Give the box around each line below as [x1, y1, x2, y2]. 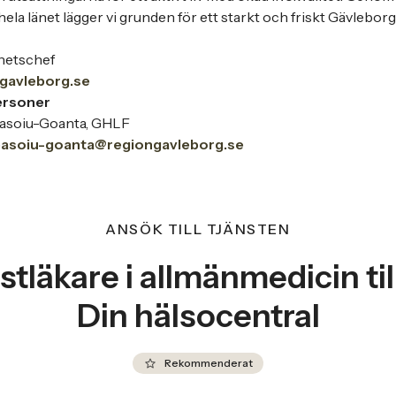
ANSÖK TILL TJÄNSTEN [105, 220, 291, 238]
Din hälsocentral [76, 296, 320, 335]
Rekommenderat [164, 356, 253, 369]
